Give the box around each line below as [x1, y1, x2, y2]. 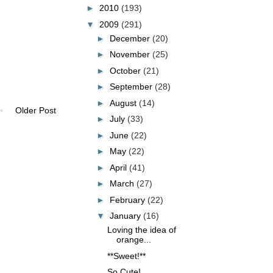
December [109, 33, 152, 43]
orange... [116, 235, 151, 244]
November [109, 49, 152, 59]
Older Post [15, 105, 56, 116]
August [109, 97, 139, 108]
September [109, 82, 155, 91]
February [109, 194, 147, 205]
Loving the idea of [107, 225, 176, 235]
